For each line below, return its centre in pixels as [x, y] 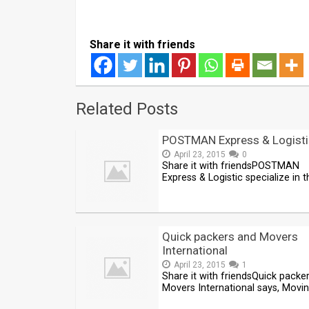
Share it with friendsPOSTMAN [231, 166]
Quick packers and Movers [230, 237]
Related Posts [127, 109]
